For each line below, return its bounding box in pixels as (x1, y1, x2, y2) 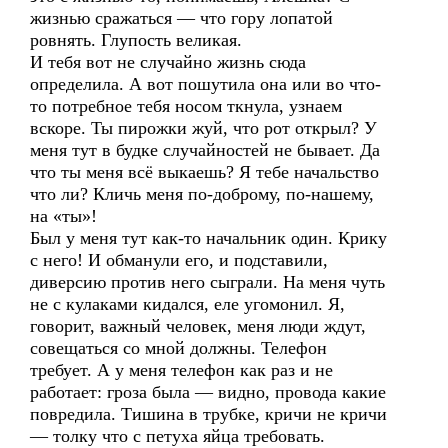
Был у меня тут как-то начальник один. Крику (30, 228, 387, 248)
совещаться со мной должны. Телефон (30, 338, 327, 358)
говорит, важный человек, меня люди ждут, (30, 316, 366, 336)
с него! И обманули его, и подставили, (30, 250, 328, 270)
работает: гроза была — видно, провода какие (30, 382, 386, 402)
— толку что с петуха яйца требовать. (30, 426, 325, 446)
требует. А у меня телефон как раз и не (30, 360, 333, 380)
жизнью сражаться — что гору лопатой (30, 8, 333, 28)
